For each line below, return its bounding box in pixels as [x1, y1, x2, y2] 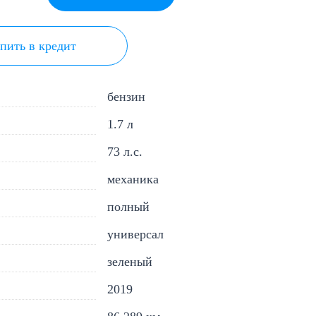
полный [107, 199, 150, 214]
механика [107, 171, 159, 186]
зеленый [107, 254, 152, 269]
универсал [107, 226, 164, 241]
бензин [107, 89, 145, 104]
